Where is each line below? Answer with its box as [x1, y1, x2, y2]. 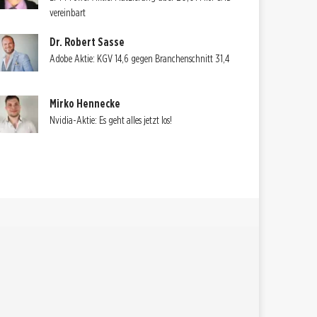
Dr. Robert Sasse [50, 35, 125, 50]
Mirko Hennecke [50, 97, 121, 111]
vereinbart [50, 6, 86, 18]
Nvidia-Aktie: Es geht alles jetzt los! [50, 115, 173, 127]
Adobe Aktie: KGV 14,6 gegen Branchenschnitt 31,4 [50, 53, 230, 65]
